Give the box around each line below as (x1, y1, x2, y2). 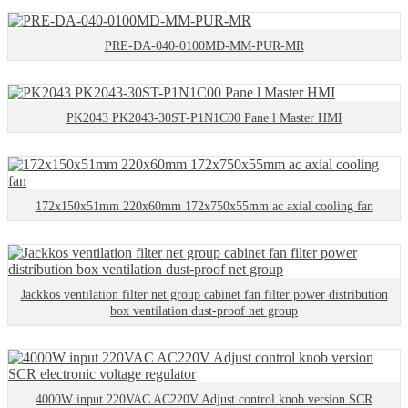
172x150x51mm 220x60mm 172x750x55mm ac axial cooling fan (35, 199, 373, 214)
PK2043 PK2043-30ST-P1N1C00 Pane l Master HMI (66, 111, 342, 126)
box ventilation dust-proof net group (110, 304, 298, 319)
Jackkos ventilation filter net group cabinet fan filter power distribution (20, 288, 388, 302)
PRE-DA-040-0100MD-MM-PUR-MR (104, 39, 304, 54)
